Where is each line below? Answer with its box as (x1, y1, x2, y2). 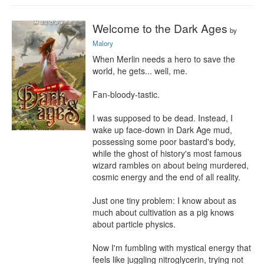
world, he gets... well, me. (93, 65, 187, 77)
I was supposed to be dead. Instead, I (93, 112, 233, 124)
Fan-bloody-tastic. (93, 88, 160, 100)
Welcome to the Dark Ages (93, 20, 227, 36)
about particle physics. (93, 218, 176, 230)
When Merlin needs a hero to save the (93, 53, 235, 65)
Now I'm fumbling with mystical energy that (93, 242, 251, 253)
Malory (93, 38, 113, 48)
